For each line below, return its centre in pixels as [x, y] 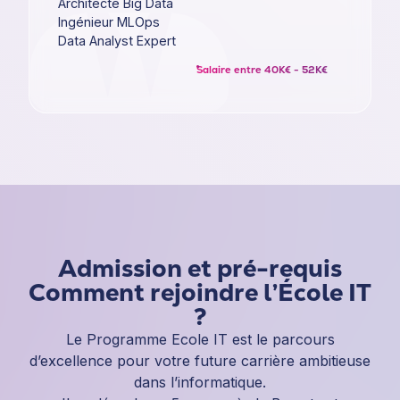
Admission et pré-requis [200, 268]
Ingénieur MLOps [109, 21]
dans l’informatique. [200, 382]
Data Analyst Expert [117, 40]
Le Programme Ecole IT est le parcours [200, 339]
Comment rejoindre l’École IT [200, 292]
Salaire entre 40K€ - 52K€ [262, 70]
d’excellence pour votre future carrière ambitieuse [200, 360]
